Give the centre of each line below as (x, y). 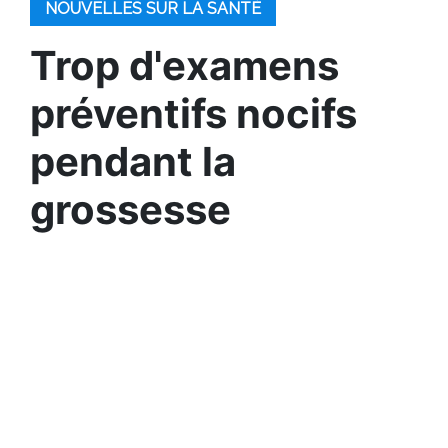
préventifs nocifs (193, 113)
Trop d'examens (184, 65)
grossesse (130, 209)
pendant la (133, 161)
